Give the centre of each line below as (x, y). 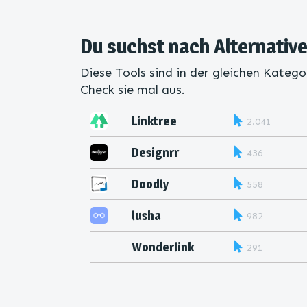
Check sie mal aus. (134, 90)
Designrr (155, 152)
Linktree (154, 121)
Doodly (150, 184)
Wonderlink (163, 247)
